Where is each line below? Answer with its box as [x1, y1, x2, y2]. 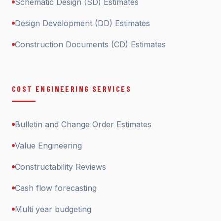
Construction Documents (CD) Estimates [15, 39, 166, 49]
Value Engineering [15, 141, 82, 150]
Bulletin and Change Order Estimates [15, 119, 151, 129]
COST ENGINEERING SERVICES [12, 84, 132, 93]
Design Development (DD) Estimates [15, 18, 150, 28]
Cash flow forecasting [15, 183, 97, 193]
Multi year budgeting [15, 204, 91, 214]
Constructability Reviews [15, 162, 106, 172]
